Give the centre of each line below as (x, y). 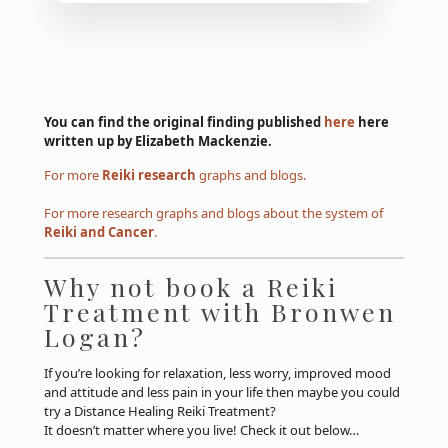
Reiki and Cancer (98, 232)
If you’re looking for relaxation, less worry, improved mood (217, 373)
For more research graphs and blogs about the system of (213, 213)
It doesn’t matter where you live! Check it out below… (201, 430)
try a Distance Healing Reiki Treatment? (159, 411)
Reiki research (148, 175)
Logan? (94, 337)
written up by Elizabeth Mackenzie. (157, 141)
